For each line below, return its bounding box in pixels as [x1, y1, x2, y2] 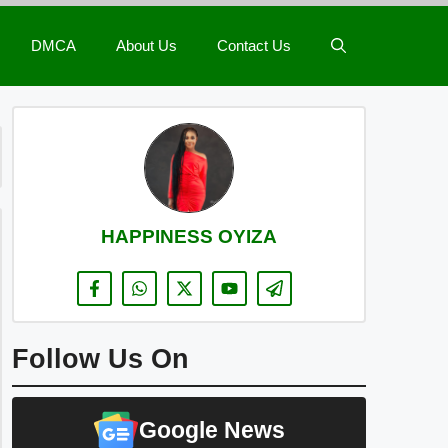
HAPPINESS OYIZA [101, 226, 277, 247]
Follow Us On [12, 344, 189, 374]
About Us [116, 37, 177, 54]
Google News [139, 417, 285, 443]
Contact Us [217, 37, 291, 54]
